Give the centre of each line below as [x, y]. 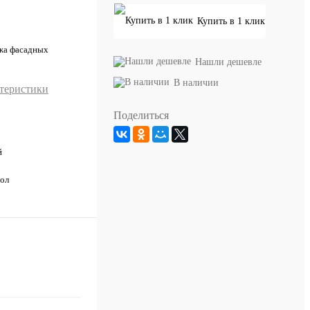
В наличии [196, 82]
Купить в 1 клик [231, 21]
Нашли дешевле [228, 62]
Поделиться [141, 115]
